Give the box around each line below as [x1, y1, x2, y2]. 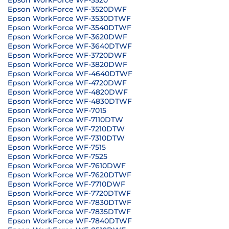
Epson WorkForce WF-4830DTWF [8, 97, 132, 106]
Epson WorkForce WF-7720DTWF [8, 189, 131, 198]
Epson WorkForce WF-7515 [8, 143, 106, 152]
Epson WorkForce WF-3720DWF [8, 51, 127, 60]
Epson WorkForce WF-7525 [8, 152, 107, 161]
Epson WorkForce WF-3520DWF [8, 5, 127, 14]
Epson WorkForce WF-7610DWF [8, 161, 126, 170]
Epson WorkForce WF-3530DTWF [8, 14, 131, 23]
